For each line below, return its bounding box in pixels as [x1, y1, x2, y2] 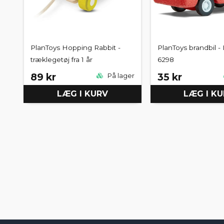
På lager [105, 72, 134, 80]
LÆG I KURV [56, 89, 108, 99]
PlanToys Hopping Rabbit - [30, 43, 120, 51]
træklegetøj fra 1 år [30, 55, 92, 63]
